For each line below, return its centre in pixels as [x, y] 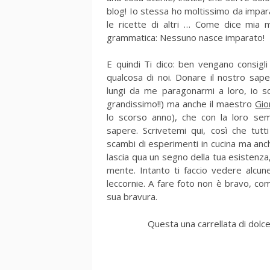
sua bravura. [132, 197]
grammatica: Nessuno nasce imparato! [186, 37]
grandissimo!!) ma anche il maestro [181, 104]
